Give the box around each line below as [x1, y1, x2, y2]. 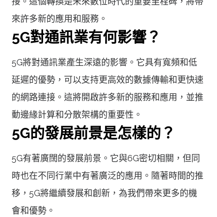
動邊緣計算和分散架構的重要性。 [12, 109, 142, 120]
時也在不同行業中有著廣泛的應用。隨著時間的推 [12, 170, 203, 181]
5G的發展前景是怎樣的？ [12, 124, 175, 141]
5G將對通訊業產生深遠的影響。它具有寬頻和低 [12, 57, 197, 67]
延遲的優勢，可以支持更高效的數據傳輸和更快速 [12, 74, 203, 85]
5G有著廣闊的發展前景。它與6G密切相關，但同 [12, 153, 200, 163]
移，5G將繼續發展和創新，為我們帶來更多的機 [12, 187, 197, 198]
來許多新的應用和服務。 [12, 13, 108, 24]
